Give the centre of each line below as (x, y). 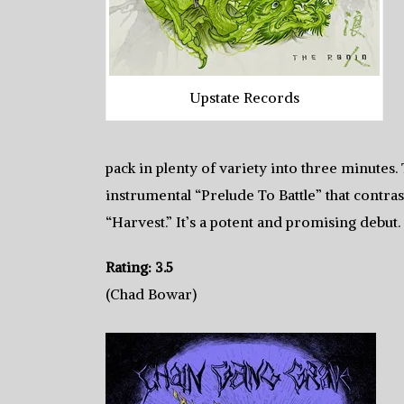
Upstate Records (244, 97)
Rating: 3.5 (139, 267)
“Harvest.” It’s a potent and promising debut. (253, 222)
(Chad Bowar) (151, 294)
